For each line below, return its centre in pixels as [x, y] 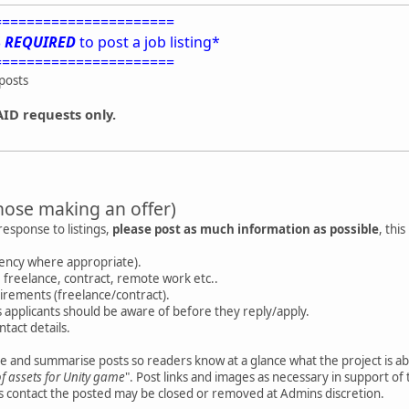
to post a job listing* [148, 42]
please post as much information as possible [246, 229]
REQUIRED [40, 42]
